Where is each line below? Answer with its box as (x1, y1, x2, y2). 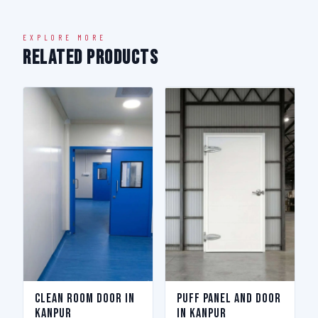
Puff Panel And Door (177, 291, 281, 306)
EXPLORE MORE (23, 33, 106, 42)
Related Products (23, 46, 158, 70)
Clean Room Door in (35, 291, 135, 306)
